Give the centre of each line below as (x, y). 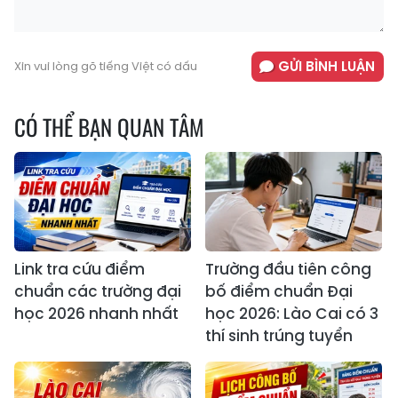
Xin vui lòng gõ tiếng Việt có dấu (106, 67)
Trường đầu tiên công (288, 270)
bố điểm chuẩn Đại (279, 292)
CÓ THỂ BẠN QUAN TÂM (109, 127)
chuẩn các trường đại (98, 292)
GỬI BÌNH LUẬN (326, 67)
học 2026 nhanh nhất (96, 314)
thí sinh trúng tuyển (279, 336)
